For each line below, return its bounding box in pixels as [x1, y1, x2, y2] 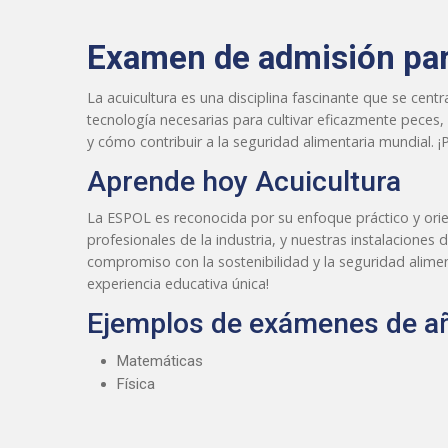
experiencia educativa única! [87, 274, 269, 293]
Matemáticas [117, 351, 203, 370]
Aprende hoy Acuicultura [87, 164, 401, 198]
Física [117, 374, 155, 393]
